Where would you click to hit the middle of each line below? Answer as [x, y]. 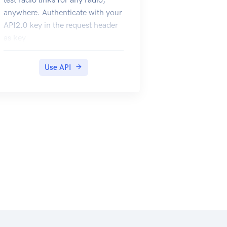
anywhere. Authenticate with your [63, 12]
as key [14, 37]
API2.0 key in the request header [61, 25]
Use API [58, 67]
